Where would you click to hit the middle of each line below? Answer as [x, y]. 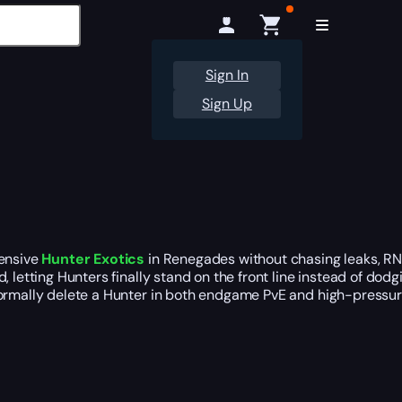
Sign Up [227, 104]
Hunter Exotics [93, 259]
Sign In [227, 75]
